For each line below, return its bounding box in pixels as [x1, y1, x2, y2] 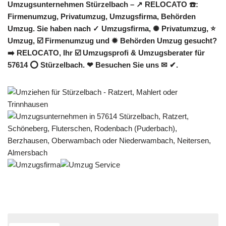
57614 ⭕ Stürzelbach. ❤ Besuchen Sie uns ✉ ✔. [8, 61, 178, 69]
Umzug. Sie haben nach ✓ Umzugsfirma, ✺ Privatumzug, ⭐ [8, 24, 216, 33]
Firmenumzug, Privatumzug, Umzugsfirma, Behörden [8, 12, 196, 21]
